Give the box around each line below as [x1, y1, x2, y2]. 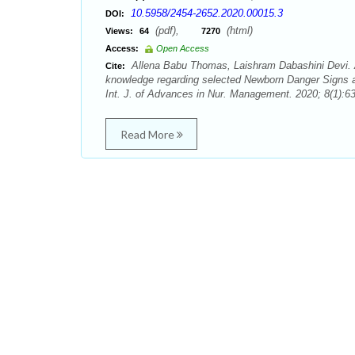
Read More [120, 128, 177, 141]
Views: [105, 26, 133, 36]
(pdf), [152, 25, 201, 36]
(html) [223, 25, 253, 36]
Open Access [156, 44, 209, 53]
